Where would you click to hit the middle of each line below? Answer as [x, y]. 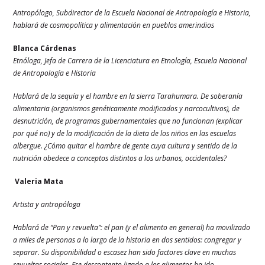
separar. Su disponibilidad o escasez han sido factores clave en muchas [125, 253]
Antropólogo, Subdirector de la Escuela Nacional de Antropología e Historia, [132, 13]
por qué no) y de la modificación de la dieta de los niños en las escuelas [125, 134]
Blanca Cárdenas [45, 49]
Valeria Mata [39, 182]
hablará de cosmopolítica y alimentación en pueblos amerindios [114, 25]
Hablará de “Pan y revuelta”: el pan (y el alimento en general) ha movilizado [132, 228]
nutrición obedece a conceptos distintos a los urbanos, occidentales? [120, 159]
